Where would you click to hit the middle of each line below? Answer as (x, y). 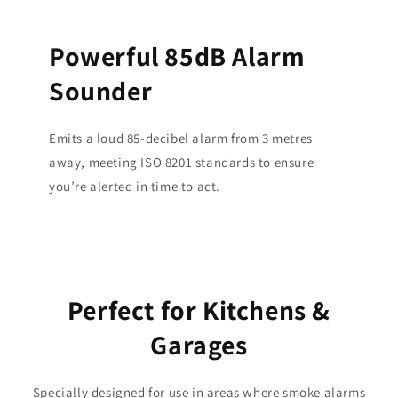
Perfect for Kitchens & (199, 310)
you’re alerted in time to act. (135, 186)
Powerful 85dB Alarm (177, 56)
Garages (199, 344)
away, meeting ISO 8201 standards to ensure (182, 162)
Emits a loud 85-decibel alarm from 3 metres (181, 138)
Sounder (101, 90)
